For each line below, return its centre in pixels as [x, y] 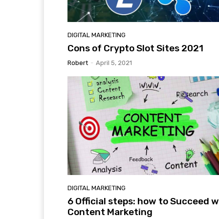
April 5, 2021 [114, 63]
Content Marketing [110, 212]
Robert [78, 63]
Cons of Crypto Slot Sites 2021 [135, 48]
